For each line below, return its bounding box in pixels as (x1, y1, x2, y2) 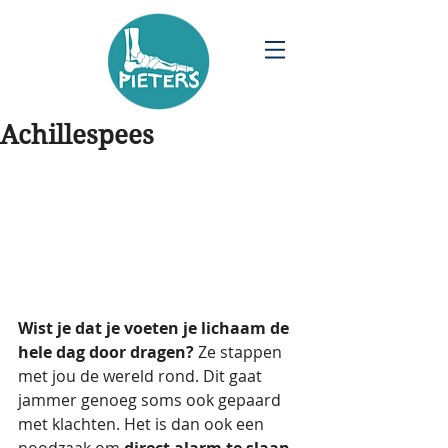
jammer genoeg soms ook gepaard (18, 388, 285, 411)
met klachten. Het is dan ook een (18, 412, 268, 435)
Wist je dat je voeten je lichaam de (18, 316, 293, 339)
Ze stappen (194, 340, 286, 363)
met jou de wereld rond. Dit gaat (18, 364, 266, 387)
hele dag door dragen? (18, 340, 194, 363)
